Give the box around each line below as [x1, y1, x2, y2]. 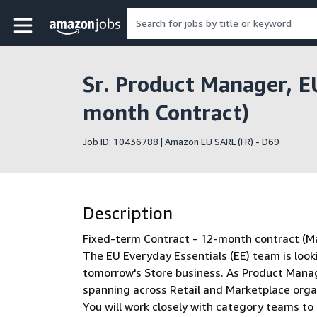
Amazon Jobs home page [47, 18, 203, 35]
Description [83, 203, 173, 223]
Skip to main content [11, 13, 118, 27]
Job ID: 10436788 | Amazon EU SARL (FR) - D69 [83, 136, 279, 147]
